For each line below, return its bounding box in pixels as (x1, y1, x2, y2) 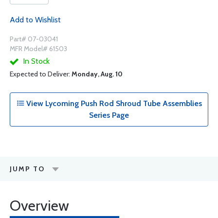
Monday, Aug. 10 (72, 70, 123, 78)
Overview (10, 197, 69, 215)
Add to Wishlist (10, 15, 61, 24)
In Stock (21, 56, 50, 66)
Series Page (89, 110, 129, 120)
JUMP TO (10, 164, 45, 173)
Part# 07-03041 (10, 35, 58, 43)
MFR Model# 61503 (10, 44, 67, 53)
